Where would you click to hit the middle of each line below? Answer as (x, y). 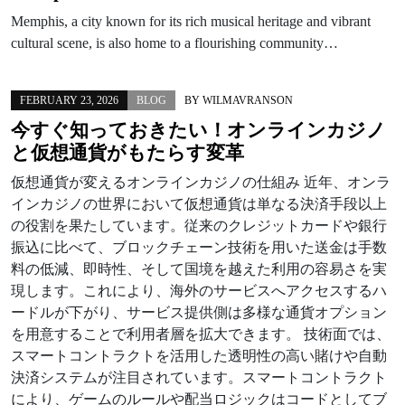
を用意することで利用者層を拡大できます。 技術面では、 (201, 334)
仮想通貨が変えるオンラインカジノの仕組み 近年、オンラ (201, 182)
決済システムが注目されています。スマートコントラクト (199, 377)
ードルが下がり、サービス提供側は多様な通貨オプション (199, 312)
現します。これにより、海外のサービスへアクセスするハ (199, 290)
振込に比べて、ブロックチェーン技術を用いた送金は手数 (199, 247)
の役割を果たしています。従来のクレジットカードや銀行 (199, 225)
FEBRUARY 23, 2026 (69, 100)
